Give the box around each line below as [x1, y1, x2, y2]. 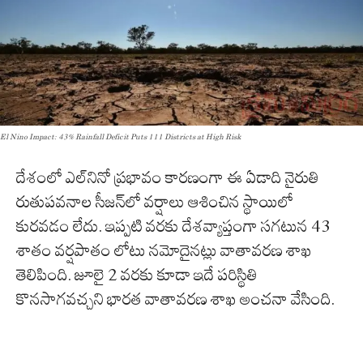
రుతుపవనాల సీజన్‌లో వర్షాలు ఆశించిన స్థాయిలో [16, 191, 293, 211]
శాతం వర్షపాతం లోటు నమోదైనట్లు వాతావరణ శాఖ [16, 240, 312, 260]
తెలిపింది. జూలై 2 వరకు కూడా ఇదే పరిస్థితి [16, 264, 258, 284]
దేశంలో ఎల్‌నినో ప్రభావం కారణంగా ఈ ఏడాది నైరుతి [16, 167, 319, 187]
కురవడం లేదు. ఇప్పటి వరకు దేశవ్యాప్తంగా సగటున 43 [16, 216, 331, 236]
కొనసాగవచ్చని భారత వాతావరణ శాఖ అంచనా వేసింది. [16, 288, 335, 309]
